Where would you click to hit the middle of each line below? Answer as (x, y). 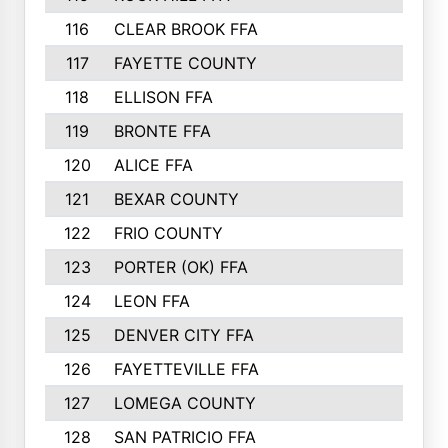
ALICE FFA (153, 165)
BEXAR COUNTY (176, 199)
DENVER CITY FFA (183, 335)
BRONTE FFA (162, 131)
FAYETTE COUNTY (185, 63)
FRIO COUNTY (168, 233)
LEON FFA (151, 301)
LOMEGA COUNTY (184, 403)
